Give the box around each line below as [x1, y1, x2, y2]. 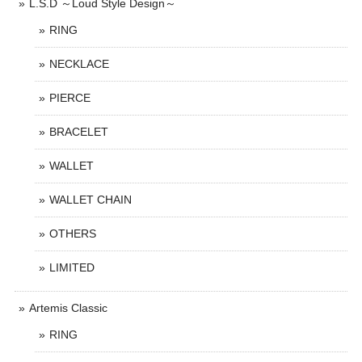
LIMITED [49, 261, 95, 274]
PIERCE [49, 91, 90, 104]
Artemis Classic [29, 301, 107, 314]
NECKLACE [49, 57, 109, 70]
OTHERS [49, 227, 96, 240]
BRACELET [49, 125, 108, 138]
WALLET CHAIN [49, 193, 132, 206]
